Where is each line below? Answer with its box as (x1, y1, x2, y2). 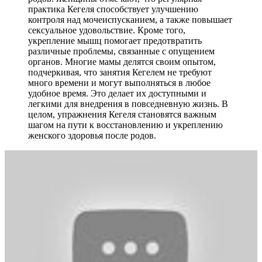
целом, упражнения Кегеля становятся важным (28, 109, 216, 119)
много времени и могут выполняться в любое (28, 77, 211, 88)
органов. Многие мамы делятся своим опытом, (28, 56, 216, 67)
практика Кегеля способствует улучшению (28, 4, 198, 14)
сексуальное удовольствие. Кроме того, (28, 25, 185, 35)
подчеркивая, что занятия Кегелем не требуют (28, 67, 212, 77)
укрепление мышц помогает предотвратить (28, 35, 202, 46)
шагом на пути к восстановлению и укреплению (28, 119, 223, 130)
